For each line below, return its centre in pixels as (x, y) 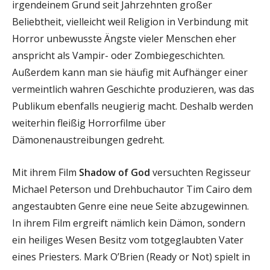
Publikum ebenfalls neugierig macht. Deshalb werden (133, 106)
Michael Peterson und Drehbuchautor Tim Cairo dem (132, 189)
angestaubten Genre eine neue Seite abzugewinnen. (130, 206)
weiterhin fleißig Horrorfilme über (89, 123)
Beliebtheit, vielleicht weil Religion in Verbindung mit (130, 21)
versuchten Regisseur (200, 172)
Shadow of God (115, 172)
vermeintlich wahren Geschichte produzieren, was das (133, 89)
